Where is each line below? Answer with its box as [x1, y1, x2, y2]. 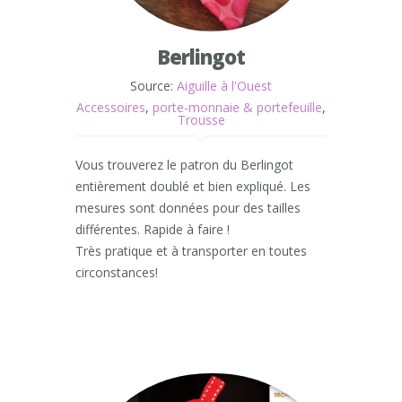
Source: [130, 77, 177, 95]
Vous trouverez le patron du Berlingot [75, 156, 293, 174]
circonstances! [75, 264, 158, 282]
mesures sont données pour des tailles [75, 199, 301, 217]
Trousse [177, 111, 225, 129]
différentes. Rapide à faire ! [75, 221, 230, 239]
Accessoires [76, 99, 145, 117]
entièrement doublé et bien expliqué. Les [75, 178, 310, 196]
